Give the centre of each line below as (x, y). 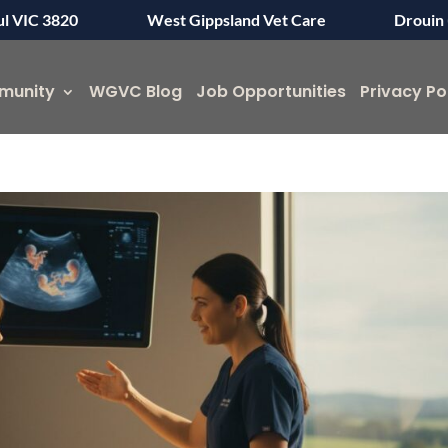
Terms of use (154, 320)
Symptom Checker (184, 299)
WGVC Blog (135, 91)
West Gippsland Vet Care (236, 19)
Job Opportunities (271, 91)
